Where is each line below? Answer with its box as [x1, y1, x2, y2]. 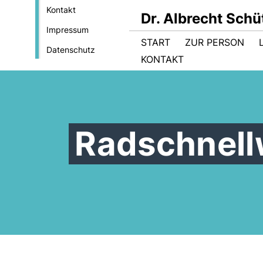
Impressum [46, 25, 89, 35]
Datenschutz [46, 45, 95, 55]
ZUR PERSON [185, 36, 244, 48]
